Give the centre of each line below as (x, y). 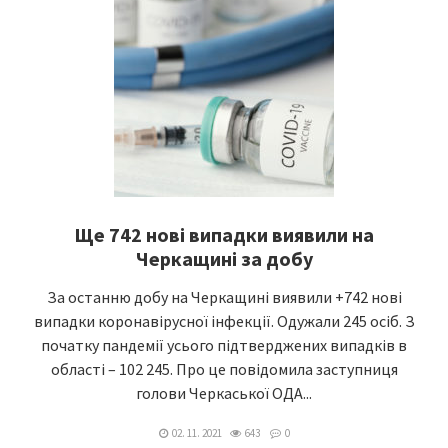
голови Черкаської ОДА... (224, 393)
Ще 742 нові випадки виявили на (224, 234)
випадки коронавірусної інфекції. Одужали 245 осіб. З (224, 321)
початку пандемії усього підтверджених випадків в (224, 345)
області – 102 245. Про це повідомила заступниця (224, 369)
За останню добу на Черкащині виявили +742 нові (224, 297)
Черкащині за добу (224, 258)
